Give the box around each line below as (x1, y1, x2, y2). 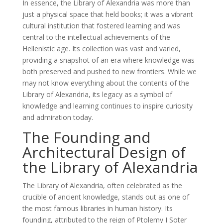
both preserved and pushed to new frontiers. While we (22, 66, 197, 76)
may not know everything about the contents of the (22, 78, 189, 88)
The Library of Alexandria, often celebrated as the (22, 180, 182, 190)
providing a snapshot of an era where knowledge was (22, 55, 195, 65)
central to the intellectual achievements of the (22, 32, 170, 42)
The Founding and (22, 126, 151, 147)
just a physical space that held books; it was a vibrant (22, 9, 193, 19)
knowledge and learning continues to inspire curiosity (22, 101, 193, 111)
